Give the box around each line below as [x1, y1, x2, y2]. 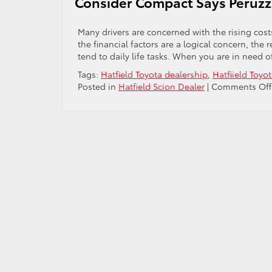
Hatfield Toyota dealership [101, 68, 208, 80]
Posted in [78, 80, 118, 92]
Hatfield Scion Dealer [118, 80, 205, 92]
